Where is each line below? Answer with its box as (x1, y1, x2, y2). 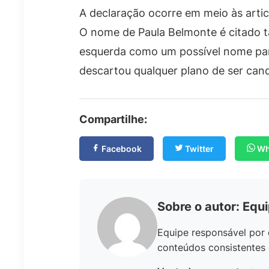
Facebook (100, 144, 142, 154)
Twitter (183, 144, 214, 154)
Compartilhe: (79, 113, 147, 126)
